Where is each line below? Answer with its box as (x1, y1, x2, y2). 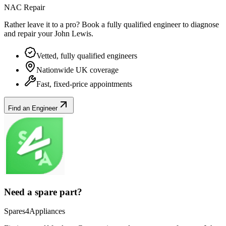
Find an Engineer (8, 104, 58, 112)
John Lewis (54, 29, 91, 38)
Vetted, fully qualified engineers (36, 51, 137, 60)
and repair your (4, 29, 54, 38)
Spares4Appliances (4, 207, 65, 216)
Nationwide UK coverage (36, 65, 119, 74)
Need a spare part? (4, 186, 82, 197)
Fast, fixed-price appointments (36, 79, 132, 88)
